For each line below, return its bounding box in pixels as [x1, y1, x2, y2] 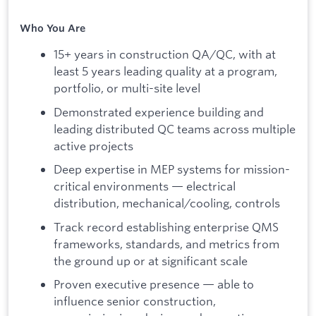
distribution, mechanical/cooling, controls [54, 195, 280, 211]
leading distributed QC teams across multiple [54, 121, 296, 136]
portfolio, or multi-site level [54, 80, 200, 95]
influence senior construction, [54, 293, 216, 309]
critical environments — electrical [54, 178, 236, 194]
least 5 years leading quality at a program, [54, 63, 277, 78]
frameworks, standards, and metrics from [54, 236, 279, 251]
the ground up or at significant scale [54, 253, 248, 268]
